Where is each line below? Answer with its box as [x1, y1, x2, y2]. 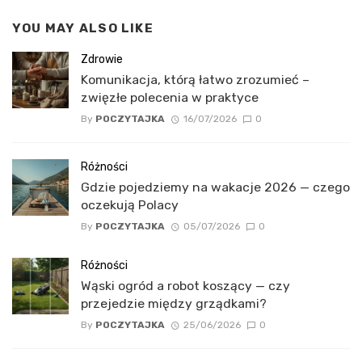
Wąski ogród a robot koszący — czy [81, 277, 290, 293]
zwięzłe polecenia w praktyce [81, 89, 259, 105]
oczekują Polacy [81, 196, 179, 213]
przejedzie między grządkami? [81, 295, 267, 311]
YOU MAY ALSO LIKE [12, 20, 154, 36]
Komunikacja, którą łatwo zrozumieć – [81, 71, 309, 87]
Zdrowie [81, 52, 123, 66]
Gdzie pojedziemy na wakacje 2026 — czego [81, 179, 350, 195]
